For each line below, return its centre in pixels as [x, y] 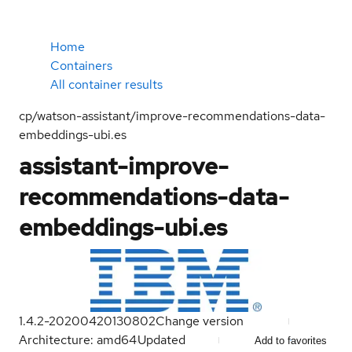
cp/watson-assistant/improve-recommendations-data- [172, 116]
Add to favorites [291, 340]
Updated [163, 340]
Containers [81, 66]
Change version [200, 321]
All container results [106, 84]
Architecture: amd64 [78, 340]
